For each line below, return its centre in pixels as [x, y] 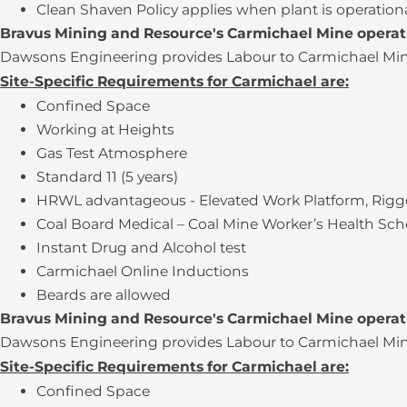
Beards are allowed [104, 295]
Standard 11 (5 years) [107, 177]
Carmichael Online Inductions [143, 272]
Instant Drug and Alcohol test [141, 248]
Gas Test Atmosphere [112, 154]
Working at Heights [105, 130]
